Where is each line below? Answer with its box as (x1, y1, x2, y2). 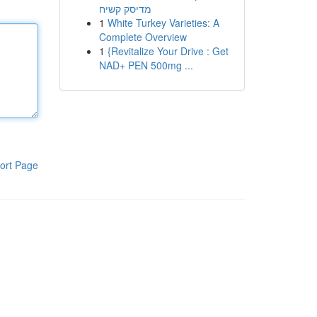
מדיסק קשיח (98, 1, 151, 16)
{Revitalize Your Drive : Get (107, 44, 229, 58)
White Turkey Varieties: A (107, 16, 219, 30)
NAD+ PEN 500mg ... (98, 58, 193, 72)
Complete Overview (98, 30, 187, 44)
